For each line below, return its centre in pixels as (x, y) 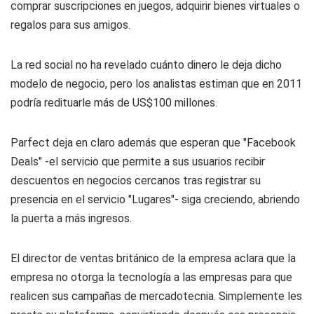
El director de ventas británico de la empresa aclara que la (153, 258)
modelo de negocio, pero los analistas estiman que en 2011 (156, 84)
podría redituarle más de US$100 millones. (114, 103)
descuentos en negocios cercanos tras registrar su (136, 180)
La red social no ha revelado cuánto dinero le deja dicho (146, 65)
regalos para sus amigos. (70, 25)
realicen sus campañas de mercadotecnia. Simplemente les (156, 296)
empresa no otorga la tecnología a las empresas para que (151, 277)
